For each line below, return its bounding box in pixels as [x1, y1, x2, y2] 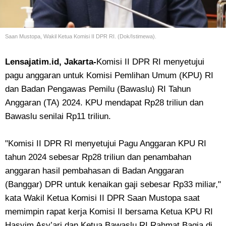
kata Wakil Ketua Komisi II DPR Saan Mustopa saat [5, 193, 200, 203]
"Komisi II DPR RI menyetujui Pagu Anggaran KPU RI [5, 139, 206, 148]
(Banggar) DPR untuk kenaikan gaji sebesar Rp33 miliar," [5, 180, 221, 189]
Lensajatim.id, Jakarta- [5, 57, 96, 67]
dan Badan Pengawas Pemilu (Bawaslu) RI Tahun [5, 84, 191, 94]
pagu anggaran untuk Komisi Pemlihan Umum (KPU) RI [5, 71, 213, 80]
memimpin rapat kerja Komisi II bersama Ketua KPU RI [5, 207, 213, 216]
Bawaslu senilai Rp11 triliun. [5, 111, 111, 121]
